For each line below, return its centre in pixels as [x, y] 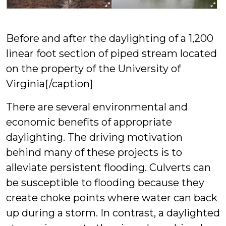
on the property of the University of [93, 68]
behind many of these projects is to [94, 152]
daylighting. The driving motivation [94, 137]
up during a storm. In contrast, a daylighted [113, 213]
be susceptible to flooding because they [105, 182]
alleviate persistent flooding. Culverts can [108, 167]
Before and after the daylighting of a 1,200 [110, 38]
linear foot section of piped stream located [111, 53]
